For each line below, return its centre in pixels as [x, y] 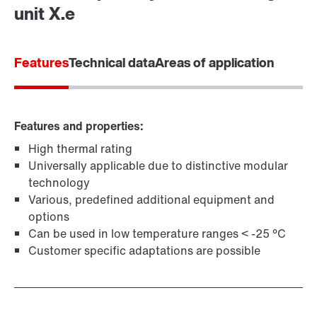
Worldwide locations [82, 24]
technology [59, 183]
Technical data [112, 63]
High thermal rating [80, 149]
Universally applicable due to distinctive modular [158, 166]
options [49, 217]
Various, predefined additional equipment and [151, 200]
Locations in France [81, 41]
